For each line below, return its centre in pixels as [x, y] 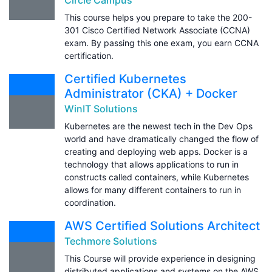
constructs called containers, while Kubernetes [157, 177]
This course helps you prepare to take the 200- [158, 17]
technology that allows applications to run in [151, 164]
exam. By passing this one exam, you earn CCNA [161, 42]
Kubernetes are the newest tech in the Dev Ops [158, 126]
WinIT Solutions [101, 108]
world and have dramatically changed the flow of [161, 138]
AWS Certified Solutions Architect [162, 226]
